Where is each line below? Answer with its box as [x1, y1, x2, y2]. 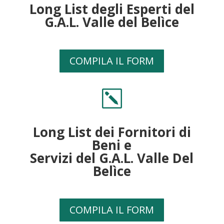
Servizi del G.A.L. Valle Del [30, 149, 194, 167]
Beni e [92, 136, 132, 154]
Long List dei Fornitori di [32, 123, 191, 141]
